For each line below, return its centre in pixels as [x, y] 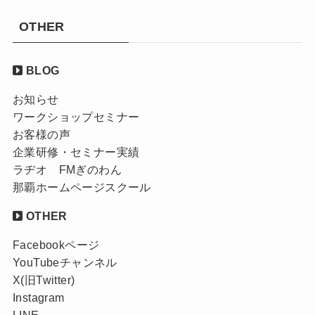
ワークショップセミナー [76, 117]
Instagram [38, 298]
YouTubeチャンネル [65, 263]
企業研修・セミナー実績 [76, 152]
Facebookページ [56, 245]
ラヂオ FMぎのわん [67, 170]
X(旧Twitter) [44, 280]
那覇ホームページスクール [82, 187]
